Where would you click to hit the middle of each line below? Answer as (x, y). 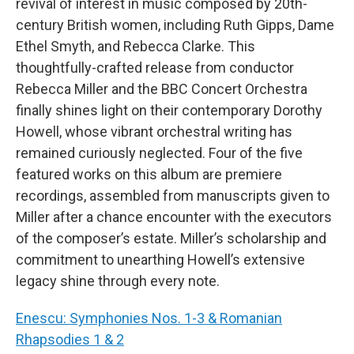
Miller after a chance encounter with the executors (174, 217)
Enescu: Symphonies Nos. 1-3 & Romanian (149, 318)
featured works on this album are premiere (149, 174)
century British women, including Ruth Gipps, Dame (175, 24)
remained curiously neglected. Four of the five (159, 153)
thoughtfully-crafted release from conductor (155, 67)
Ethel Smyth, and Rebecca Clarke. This (136, 46)
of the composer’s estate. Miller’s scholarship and (171, 238)
